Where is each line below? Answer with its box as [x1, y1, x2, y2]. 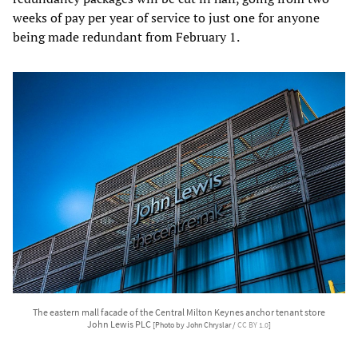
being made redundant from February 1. [13, 27, 240, 46]
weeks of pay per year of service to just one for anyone [13, 8, 320, 26]
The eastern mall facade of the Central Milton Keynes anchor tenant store [33, 305, 325, 318]
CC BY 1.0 [237, 320, 268, 330]
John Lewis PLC [87, 317, 153, 330]
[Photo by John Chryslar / [153, 320, 237, 330]
